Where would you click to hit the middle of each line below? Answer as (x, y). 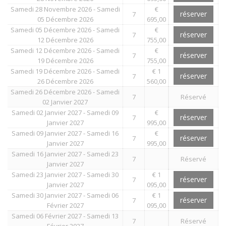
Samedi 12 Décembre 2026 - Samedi (65, 50)
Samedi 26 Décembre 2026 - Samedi (65, 92)
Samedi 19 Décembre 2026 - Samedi (65, 71)
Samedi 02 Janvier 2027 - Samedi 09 (65, 112)
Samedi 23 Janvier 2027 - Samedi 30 (65, 174)
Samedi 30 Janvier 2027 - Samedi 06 (65, 195)
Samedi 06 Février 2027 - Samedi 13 (65, 216)
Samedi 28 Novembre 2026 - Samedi (65, 9)
